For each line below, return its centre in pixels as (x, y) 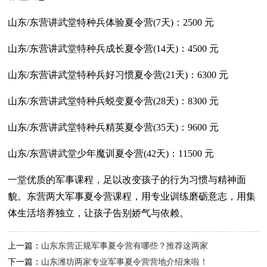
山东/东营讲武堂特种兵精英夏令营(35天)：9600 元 (114, 128)
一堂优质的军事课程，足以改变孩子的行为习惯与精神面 (127, 180)
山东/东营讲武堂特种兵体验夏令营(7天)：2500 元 (111, 23)
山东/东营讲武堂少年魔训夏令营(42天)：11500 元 (111, 154)
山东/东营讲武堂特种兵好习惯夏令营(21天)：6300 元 (118, 75)
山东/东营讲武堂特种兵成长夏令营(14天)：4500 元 (114, 49)
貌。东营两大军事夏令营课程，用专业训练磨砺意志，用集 (132, 197)
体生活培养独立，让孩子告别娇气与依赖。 (99, 213)
